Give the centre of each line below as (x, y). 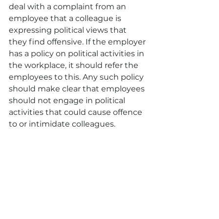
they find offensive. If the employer (78, 42)
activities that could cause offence (77, 112)
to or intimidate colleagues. (62, 124)
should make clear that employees (78, 89)
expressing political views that (69, 30)
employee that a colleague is (66, 18)
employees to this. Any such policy (77, 77)
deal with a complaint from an (68, 7)
